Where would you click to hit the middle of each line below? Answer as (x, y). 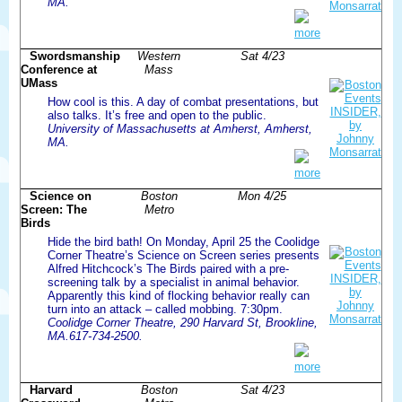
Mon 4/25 (262, 196)
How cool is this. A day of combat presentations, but (183, 101)
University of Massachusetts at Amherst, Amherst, (180, 128)
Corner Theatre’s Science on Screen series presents (184, 255)
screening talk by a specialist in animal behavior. (174, 282)
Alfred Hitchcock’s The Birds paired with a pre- (168, 268)
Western (159, 56)
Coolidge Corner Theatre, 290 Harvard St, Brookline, (183, 322)
